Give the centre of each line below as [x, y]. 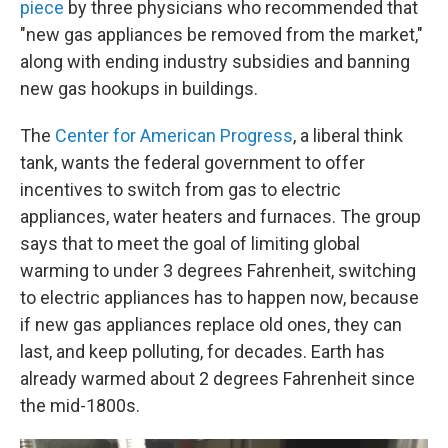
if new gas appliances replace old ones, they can [211, 324]
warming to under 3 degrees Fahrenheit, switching [218, 270]
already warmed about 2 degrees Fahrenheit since [217, 378]
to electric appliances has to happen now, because [219, 297]
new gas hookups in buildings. [139, 88]
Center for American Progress [174, 135]
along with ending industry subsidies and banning [215, 61]
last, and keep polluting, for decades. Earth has [202, 351]
